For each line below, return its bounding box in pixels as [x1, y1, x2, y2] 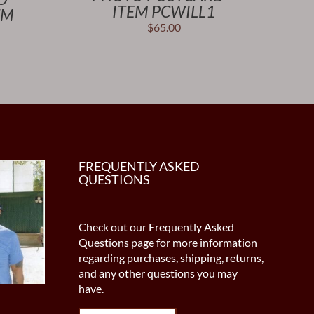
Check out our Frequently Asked [78, 219, 234, 233]
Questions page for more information [78, 235, 257, 249]
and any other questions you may [78, 266, 238, 280]
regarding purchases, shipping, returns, [78, 250, 264, 264]
